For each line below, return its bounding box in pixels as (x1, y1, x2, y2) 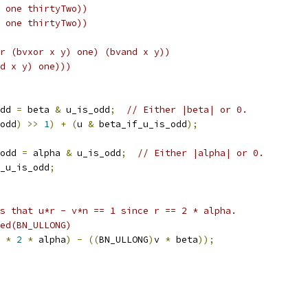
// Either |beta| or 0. (126, 104, 247, 115)
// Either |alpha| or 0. (137, 147, 264, 159)
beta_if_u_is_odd (93, 118, 187, 130)
